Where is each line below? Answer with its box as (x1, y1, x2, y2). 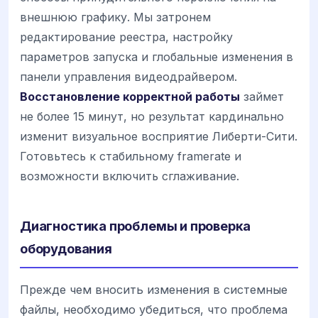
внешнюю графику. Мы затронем (20, 10, 211, 25)
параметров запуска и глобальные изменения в (20, 50, 293, 65)
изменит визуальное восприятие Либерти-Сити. (20, 129, 297, 144)
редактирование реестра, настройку (20, 30, 233, 45)
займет (240, 89, 284, 104)
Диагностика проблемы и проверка (20, 218, 251, 234)
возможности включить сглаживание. (20, 169, 239, 184)
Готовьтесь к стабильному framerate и (20, 149, 241, 164)
